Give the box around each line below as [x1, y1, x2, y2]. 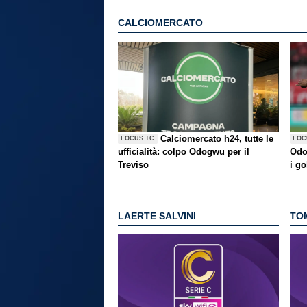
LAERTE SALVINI [118, 210, 196, 222]
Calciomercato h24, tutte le [160, 133, 274, 144]
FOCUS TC [121, 135, 155, 143]
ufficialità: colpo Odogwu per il [118, 146, 249, 157]
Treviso [118, 159, 149, 170]
